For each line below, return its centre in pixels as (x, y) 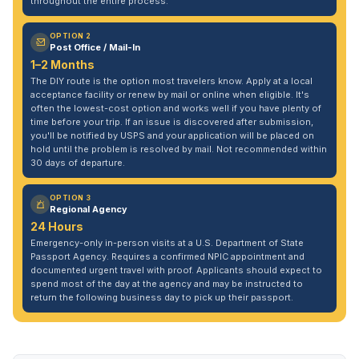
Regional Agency (89, 209)
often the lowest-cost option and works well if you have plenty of (176, 108)
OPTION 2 (71, 36)
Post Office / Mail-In (95, 47)
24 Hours (57, 226)
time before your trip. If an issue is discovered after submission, (172, 122)
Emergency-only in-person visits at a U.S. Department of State (167, 243)
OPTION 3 (71, 198)
